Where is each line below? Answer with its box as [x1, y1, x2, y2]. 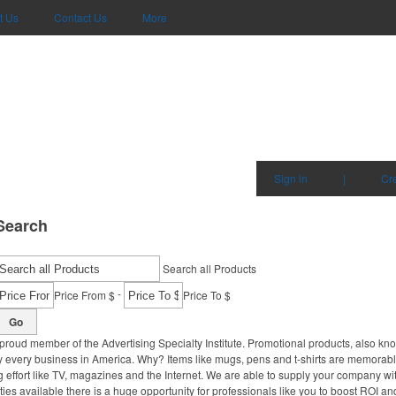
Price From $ [54, 287, 115, 302]
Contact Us [54, 10, 107, 25]
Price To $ [183, 287, 231, 302]
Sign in [274, 171, 308, 186]
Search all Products [163, 261, 256, 276]
